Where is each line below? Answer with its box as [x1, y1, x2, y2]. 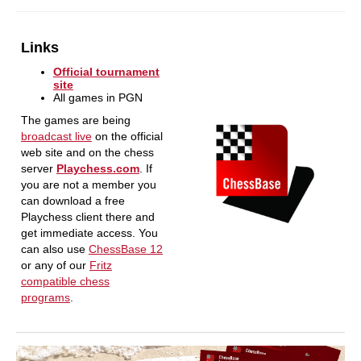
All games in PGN [52, 91, 143, 104]
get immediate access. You [20, 226, 158, 239]
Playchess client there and [20, 210, 155, 223]
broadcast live [20, 130, 92, 143]
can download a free [20, 194, 125, 207]
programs [20, 291, 70, 304]
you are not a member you [20, 178, 156, 191]
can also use [20, 243, 89, 255]
